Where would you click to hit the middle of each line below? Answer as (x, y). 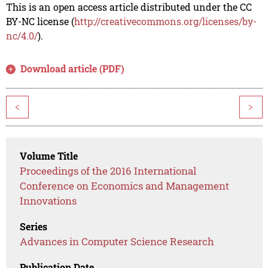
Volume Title (49, 156)
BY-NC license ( (40, 22)
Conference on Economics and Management (125, 186)
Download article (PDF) (73, 69)
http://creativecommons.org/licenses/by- (165, 22)
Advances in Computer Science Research (117, 242)
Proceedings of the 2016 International (108, 171)
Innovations (48, 201)
